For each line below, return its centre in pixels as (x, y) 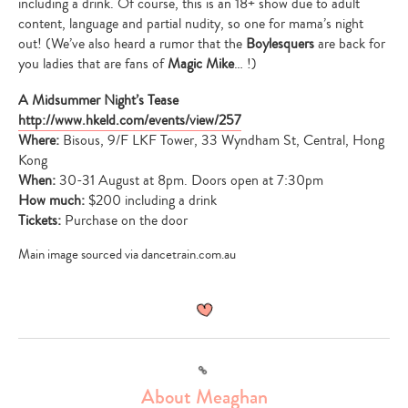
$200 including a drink (153, 200)
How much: (53, 200)
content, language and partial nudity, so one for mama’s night (191, 23)
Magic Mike (201, 63)
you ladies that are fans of (93, 63)
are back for (350, 43)
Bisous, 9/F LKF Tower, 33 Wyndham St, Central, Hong (224, 140)
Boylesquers (280, 43)
